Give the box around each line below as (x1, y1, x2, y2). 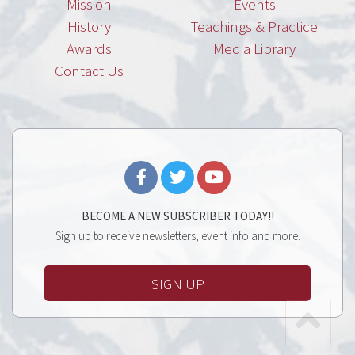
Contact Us (54, 61, 124, 81)
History (67, 17, 111, 36)
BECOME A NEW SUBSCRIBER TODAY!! (81, 208, 274, 224)
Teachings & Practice (191, 17, 318, 36)
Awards (66, 39, 112, 59)
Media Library (213, 39, 296, 59)
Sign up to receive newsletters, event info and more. (55, 228, 300, 244)
